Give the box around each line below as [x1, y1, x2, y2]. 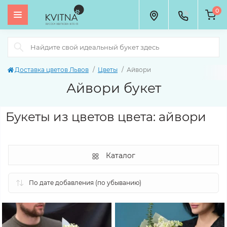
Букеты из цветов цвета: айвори [6, 109, 206, 124]
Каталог [106, 151, 135, 160]
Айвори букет [66, 80, 161, 96]
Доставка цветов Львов [15, 66, 89, 73]
